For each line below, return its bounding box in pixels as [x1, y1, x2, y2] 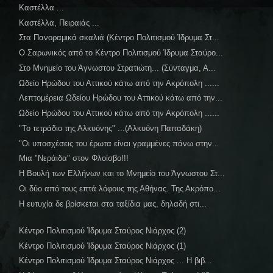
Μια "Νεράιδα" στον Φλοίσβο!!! [19, 154, 129, 163]
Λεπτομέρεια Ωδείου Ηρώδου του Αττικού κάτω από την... [19, 93, 223, 103]
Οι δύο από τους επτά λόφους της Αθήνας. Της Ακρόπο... [19, 183, 221, 193]
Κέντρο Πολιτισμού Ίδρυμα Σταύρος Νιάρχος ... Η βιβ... [19, 256, 213, 266]
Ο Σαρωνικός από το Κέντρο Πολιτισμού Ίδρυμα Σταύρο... [19, 48, 224, 58]
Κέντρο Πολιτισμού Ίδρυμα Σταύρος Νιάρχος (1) [19, 241, 186, 250]
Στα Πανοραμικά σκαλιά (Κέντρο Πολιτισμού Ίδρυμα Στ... [19, 33, 220, 43]
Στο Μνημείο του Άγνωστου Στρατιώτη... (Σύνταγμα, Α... [19, 63, 216, 73]
